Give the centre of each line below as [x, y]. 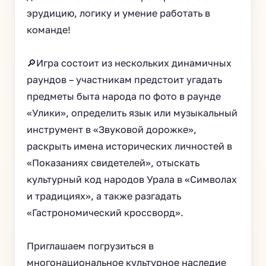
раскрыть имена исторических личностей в [129, 146]
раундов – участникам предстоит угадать [124, 80]
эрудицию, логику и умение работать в [118, 13]
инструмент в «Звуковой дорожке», [112, 129]
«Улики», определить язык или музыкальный [132, 113]
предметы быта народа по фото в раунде [124, 96]
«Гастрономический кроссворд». [105, 213]
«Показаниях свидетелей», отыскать [113, 163]
